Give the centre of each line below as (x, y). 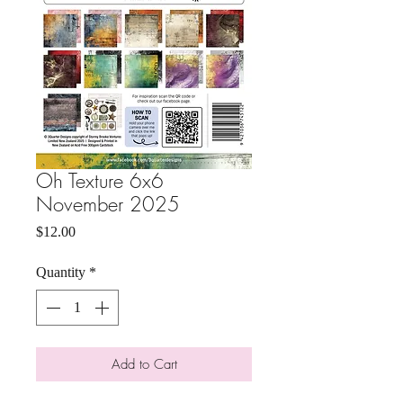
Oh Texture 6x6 (100, 181)
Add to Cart (144, 364)
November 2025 (108, 204)
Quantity (61, 272)
